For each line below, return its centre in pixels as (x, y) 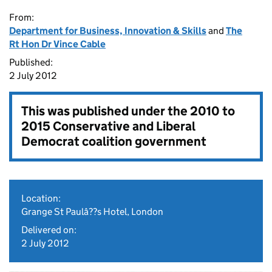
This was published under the (106, 111)
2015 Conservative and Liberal (108, 126)
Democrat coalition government (114, 141)
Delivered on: (49, 230)
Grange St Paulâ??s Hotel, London (92, 212)
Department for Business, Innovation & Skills (108, 31)
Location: (41, 198)
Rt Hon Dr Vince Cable (57, 44)
